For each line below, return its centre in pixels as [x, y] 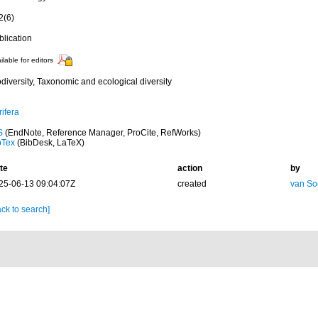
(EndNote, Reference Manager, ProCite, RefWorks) [102, 133]
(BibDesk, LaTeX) [49, 143]
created [192, 184]
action [190, 168]
